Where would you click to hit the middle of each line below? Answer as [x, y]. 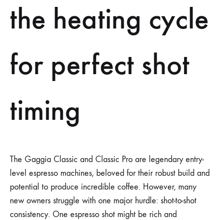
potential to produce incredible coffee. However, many [103, 187]
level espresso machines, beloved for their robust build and [110, 173]
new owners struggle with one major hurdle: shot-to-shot [103, 200]
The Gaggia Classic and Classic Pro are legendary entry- [107, 159]
